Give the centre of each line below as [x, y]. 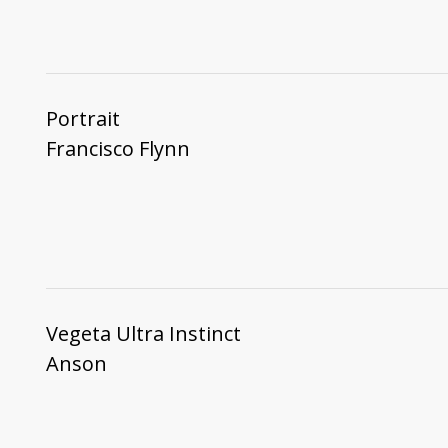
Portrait [82, 118]
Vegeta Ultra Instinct [143, 333]
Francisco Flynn [117, 148]
